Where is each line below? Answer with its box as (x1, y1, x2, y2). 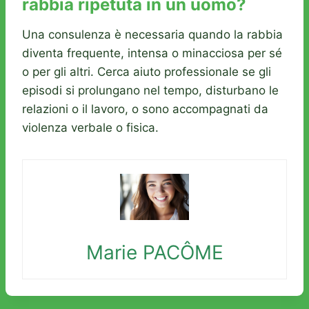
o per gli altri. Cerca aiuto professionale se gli (22, 65, 271, 79)
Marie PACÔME (86, 240, 223, 264)
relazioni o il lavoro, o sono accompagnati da (22, 102, 268, 117)
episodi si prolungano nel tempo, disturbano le (22, 83, 279, 98)
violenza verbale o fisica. (22, 121, 159, 135)
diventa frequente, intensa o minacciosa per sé (22, 46, 282, 61)
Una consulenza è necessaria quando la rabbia (22, 28, 283, 42)
